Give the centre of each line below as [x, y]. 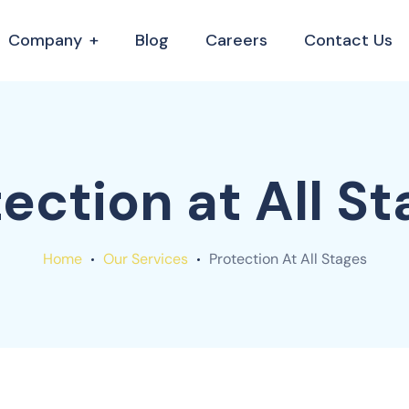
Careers [236, 40]
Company [45, 40]
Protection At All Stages [288, 259]
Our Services [145, 259]
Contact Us [348, 40]
